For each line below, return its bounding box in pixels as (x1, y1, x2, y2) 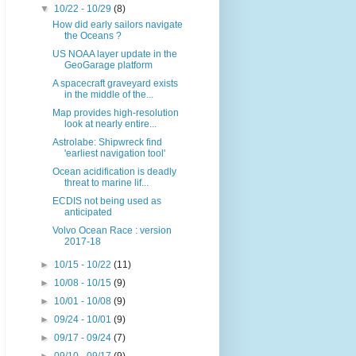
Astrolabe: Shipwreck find (52, 137, 162, 149)
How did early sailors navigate (52, 19, 183, 31)
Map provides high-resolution (52, 107, 179, 119)
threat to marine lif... (64, 177, 149, 189)
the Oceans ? (64, 30, 122, 42)
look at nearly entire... (64, 118, 157, 130)
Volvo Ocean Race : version (52, 225, 172, 237)
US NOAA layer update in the (52, 48, 177, 60)
